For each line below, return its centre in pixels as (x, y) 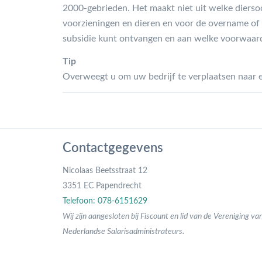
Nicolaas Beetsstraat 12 (105, 170)
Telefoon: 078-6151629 (105, 201)
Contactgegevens (113, 148)
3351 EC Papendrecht (102, 186)
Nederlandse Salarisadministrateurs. (123, 231)
